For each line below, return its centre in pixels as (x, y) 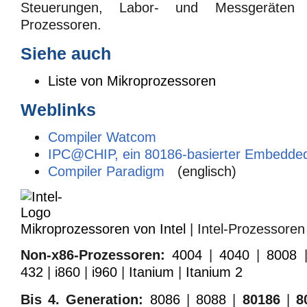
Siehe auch (66, 54)
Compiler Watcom (102, 137)
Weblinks (58, 110)
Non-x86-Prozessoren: (93, 255)
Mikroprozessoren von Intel (103, 229)
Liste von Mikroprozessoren (132, 81)
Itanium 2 (214, 272)
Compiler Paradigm (106, 171)
